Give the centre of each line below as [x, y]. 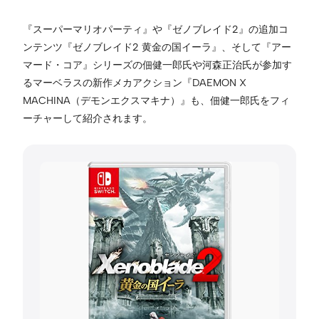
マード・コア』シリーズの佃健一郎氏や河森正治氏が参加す [157, 65]
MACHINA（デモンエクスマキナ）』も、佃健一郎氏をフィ [156, 101]
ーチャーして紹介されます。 [88, 119]
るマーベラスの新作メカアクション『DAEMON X [135, 83]
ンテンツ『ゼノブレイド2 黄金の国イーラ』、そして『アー [157, 47]
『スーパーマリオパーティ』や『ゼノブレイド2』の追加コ [156, 30]
